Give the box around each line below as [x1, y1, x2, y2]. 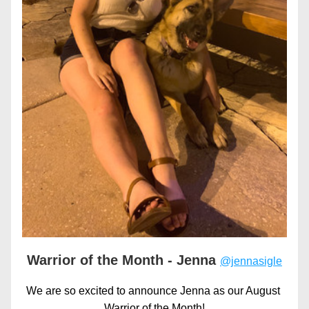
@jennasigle [220, 255, 282, 267]
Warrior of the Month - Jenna [27, 252, 220, 268]
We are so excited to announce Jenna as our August [26, 285, 280, 297]
